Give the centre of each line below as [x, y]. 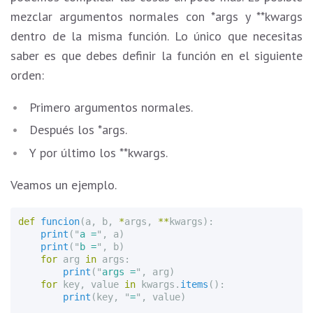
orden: [27, 75]
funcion [60, 221]
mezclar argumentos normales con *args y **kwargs [156, 16]
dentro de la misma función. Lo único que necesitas [156, 36]
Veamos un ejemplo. [64, 184]
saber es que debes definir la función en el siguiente [156, 55]
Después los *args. [78, 130]
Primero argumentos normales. [111, 107]
